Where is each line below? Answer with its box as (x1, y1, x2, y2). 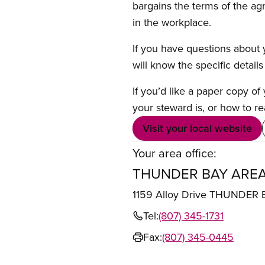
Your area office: (132, 144, 216, 161)
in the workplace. (132, 15, 211, 30)
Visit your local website (143, 121, 252, 135)
